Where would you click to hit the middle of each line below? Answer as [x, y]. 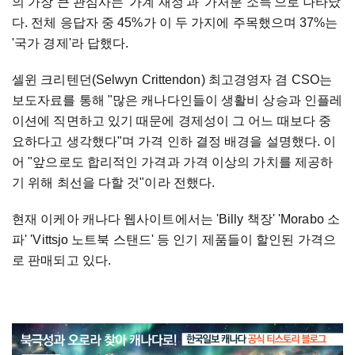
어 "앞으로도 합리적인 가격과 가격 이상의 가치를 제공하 [173, 162]
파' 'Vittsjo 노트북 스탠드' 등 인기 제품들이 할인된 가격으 [174, 239]
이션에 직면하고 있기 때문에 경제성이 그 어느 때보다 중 [172, 120]
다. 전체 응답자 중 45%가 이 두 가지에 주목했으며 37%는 [175, 22]
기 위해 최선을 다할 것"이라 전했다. [115, 182]
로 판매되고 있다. [62, 260]
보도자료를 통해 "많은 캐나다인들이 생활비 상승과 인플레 [177, 100]
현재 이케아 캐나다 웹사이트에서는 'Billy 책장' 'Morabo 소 [176, 219]
